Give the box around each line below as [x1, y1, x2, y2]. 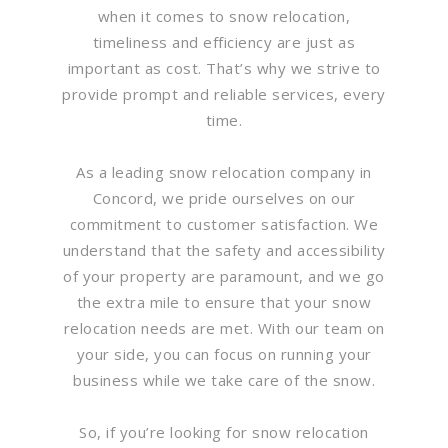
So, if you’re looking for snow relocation [79, 421, 369, 442]
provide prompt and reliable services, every [62, 83, 386, 104]
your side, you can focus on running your [76, 343, 372, 364]
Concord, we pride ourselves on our [92, 187, 356, 208]
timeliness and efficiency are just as [92, 31, 356, 52]
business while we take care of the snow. [73, 369, 375, 390]
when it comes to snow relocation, [97, 5, 351, 26]
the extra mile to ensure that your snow [76, 291, 372, 312]
